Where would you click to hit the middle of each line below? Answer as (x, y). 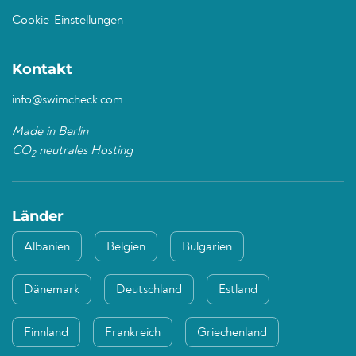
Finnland (46, 333)
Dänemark (52, 290)
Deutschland (149, 290)
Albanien (47, 248)
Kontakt (42, 70)
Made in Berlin (50, 132)
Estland (238, 290)
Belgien (126, 248)
